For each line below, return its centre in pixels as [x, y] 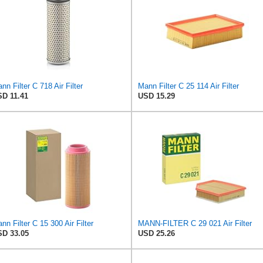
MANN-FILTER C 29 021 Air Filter [195, 223]
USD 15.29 [156, 96]
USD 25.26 [156, 233]
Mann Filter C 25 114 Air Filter [188, 86]
